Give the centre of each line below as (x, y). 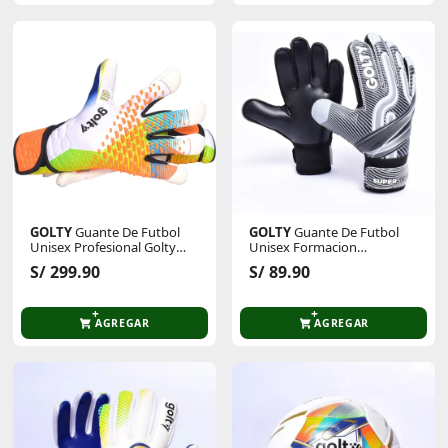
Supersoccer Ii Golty (308, 261)
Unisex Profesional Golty (103, 246)
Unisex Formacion (303, 246)
